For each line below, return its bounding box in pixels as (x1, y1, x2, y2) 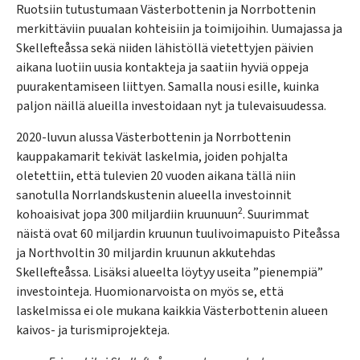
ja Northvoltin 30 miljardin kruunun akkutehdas (16, 243, 276, 262)
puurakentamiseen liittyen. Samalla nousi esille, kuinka (16, 78, 319, 96)
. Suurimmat (243, 205, 309, 223)
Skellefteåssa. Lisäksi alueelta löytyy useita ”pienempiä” (16, 263, 323, 281)
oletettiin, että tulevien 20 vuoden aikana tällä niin (16, 166, 296, 185)
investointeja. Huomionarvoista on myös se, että (16, 282, 284, 301)
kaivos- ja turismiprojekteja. (16, 321, 170, 339)
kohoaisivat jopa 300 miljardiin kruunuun (16, 205, 238, 223)
